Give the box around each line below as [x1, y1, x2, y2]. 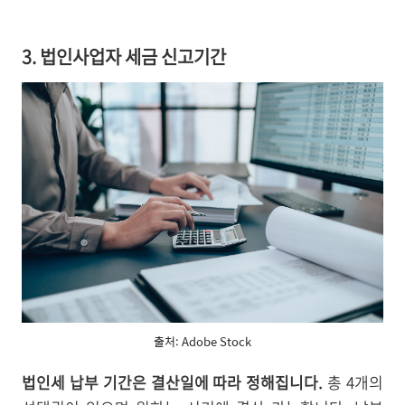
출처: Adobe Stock [154, 332, 251, 352]
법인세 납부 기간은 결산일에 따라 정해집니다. [22, 370, 324, 393]
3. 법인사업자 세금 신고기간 [22, 43, 226, 71]
